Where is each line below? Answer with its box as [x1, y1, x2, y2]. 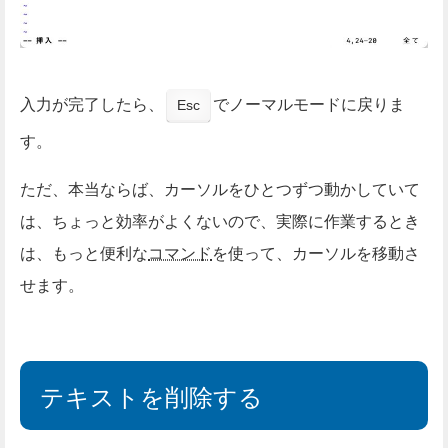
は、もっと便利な [20, 240, 148, 264]
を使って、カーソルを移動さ [212, 240, 420, 264]
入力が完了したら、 [20, 91, 164, 115]
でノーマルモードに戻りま [213, 91, 405, 115]
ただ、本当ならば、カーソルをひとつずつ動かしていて [20, 176, 420, 200]
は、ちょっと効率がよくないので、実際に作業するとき [20, 208, 420, 232]
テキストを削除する [40, 377, 263, 413]
